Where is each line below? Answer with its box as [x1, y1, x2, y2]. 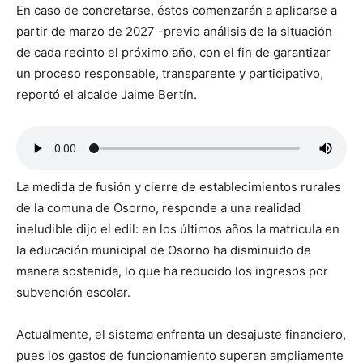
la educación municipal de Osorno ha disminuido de [16, 242, 311, 258]
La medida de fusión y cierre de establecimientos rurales [16, 179, 341, 194]
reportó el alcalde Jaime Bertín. [16, 87, 197, 102]
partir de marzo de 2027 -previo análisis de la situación [16, 23, 332, 39]
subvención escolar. [16, 284, 130, 300]
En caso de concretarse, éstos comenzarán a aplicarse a [16, 2, 337, 18]
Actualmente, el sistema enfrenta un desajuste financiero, [16, 327, 346, 342]
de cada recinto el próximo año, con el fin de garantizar [16, 45, 331, 60]
